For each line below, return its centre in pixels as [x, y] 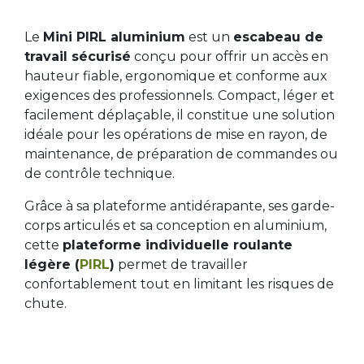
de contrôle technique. [100, 173]
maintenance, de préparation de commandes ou [181, 154]
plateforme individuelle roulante [178, 245]
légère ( [52, 264]
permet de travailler [181, 264]
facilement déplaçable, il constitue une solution [180, 115]
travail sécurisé [78, 56]
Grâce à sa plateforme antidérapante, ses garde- [180, 206]
